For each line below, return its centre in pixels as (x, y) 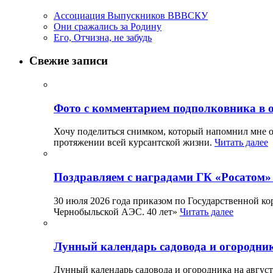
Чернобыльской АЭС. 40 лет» (117, 211)
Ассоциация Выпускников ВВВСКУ (131, 15)
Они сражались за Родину (108, 26)
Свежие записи (69, 61)
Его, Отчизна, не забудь (103, 37)
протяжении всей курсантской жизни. (134, 143)
